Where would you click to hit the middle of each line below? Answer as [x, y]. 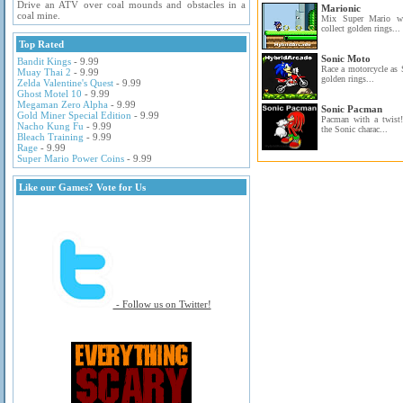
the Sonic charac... [354, 129]
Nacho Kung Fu [50, 126]
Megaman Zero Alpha [63, 104]
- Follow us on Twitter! [162, 304]
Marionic [341, 8]
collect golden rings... [361, 28]
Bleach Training [50, 137]
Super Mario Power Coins [71, 158]
